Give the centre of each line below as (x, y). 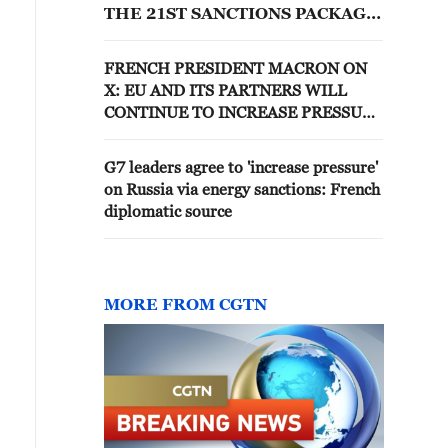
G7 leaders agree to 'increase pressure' (241, 167)
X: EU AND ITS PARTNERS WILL (225, 90)
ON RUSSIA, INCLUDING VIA (213, 134)
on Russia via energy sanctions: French (242, 189)
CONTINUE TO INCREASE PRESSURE (243, 112)
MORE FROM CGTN (185, 304)
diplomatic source (168, 211)
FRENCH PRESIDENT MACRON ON (235, 68)
